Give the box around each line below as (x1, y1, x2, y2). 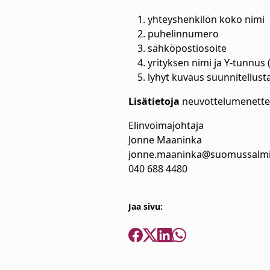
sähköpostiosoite (147, 42, 231, 55)
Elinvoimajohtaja (128, 119, 206, 132)
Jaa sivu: (128, 201, 163, 212)
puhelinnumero (147, 27, 224, 40)
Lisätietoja (128, 95, 180, 108)
